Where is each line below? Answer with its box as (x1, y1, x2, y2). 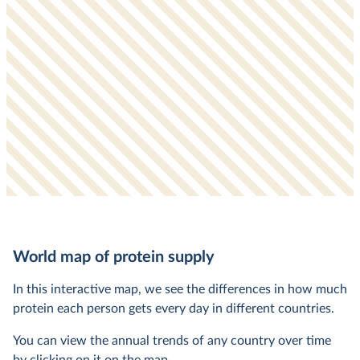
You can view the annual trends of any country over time (13, 334, 331, 347)
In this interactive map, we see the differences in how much (13, 283, 347, 296)
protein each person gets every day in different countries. (13, 302, 334, 315)
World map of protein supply (13, 249, 215, 265)
